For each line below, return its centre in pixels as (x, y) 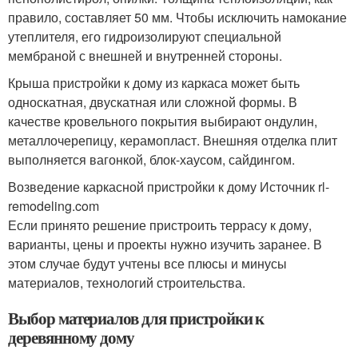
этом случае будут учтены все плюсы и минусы (147, 263)
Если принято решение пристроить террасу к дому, (160, 225)
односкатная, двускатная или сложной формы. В (153, 101)
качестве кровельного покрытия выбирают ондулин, (163, 121)
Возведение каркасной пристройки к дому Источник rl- (169, 186)
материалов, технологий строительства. (127, 282)
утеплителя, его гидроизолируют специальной (145, 36)
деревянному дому (72, 337)
